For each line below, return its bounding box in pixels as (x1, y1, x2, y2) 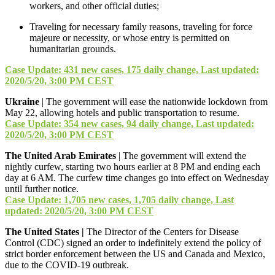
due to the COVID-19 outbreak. (5, 259, 129, 270)
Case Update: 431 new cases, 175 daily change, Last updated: (5, 64, 259, 75)
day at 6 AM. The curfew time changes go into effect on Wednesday (5, 172, 269, 183)
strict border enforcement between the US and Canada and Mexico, (5, 248, 265, 259)
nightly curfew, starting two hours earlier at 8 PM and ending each (5, 161, 260, 172)
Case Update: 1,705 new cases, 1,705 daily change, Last (5, 194, 234, 205)
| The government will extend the (116, 150, 246, 161)
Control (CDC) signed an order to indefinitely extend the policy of (5, 237, 261, 248)
